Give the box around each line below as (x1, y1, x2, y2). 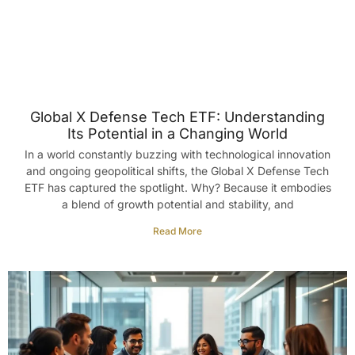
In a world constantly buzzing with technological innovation (25, 147, 330, 161)
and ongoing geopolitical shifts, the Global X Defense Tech (26, 163, 329, 177)
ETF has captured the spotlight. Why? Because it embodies (24, 180, 331, 194)
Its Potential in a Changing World (67, 124, 288, 142)
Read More (153, 224, 202, 237)
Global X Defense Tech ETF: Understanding (30, 108, 325, 125)
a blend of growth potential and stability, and (61, 197, 294, 211)
